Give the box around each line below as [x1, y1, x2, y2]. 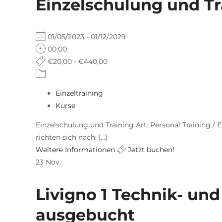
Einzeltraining [55, 88, 103, 98]
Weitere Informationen [36, 145, 115, 154]
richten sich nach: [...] [36, 132, 107, 142]
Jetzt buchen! [126, 145, 174, 154]
